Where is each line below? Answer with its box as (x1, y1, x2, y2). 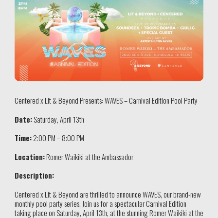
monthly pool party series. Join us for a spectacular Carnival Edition (15, 198, 186, 209)
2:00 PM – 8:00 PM (32, 132, 84, 144)
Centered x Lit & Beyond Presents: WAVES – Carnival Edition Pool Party (15, 95, 198, 106)
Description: (15, 170, 54, 181)
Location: (15, 151, 45, 162)
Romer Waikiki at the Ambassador (45, 151, 133, 162)
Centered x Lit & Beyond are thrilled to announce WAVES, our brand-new (15, 188, 201, 200)
